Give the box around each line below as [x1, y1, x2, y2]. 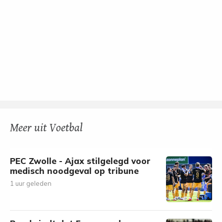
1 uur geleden [10, 179, 52, 187]
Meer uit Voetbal [10, 121, 83, 135]
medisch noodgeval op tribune [10, 166, 139, 176]
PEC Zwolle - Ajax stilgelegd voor [10, 156, 151, 166]
